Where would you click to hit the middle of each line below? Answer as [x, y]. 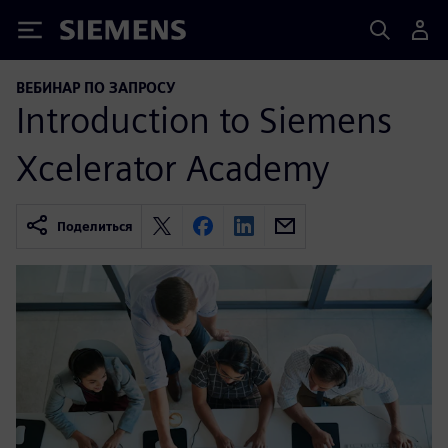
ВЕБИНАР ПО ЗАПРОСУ [95, 87]
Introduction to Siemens [204, 119]
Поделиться [95, 226]
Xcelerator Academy [173, 167]
